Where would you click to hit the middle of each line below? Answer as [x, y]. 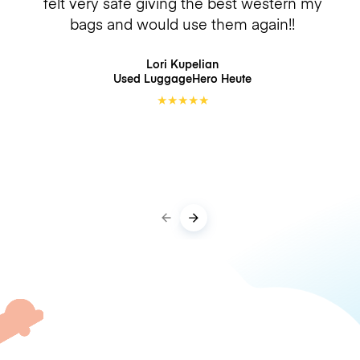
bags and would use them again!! [182, 23]
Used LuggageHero [167, 78]
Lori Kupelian [182, 63]
